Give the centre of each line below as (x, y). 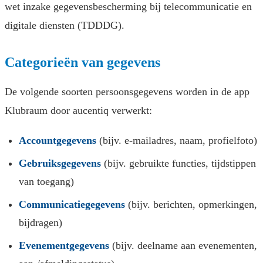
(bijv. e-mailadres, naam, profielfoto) (177, 141)
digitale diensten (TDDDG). (65, 26)
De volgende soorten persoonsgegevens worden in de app (127, 92)
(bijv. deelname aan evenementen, (183, 246)
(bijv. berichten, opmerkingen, (191, 205)
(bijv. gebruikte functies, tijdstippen (178, 163)
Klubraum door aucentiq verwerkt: (78, 111)
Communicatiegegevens (72, 205)
